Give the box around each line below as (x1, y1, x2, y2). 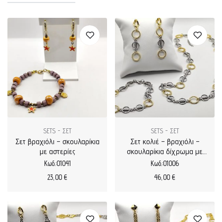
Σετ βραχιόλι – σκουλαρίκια (15, 136, 100, 146)
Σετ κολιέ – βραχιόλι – (130, 136, 200, 146)
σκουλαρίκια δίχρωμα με (127, 146, 203, 156)
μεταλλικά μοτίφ (140, 166, 190, 176)
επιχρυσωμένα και (137, 156, 193, 166)
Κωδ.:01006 (151, 159, 179, 167)
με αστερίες (39, 146, 75, 156)
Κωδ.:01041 (44, 159, 71, 167)
